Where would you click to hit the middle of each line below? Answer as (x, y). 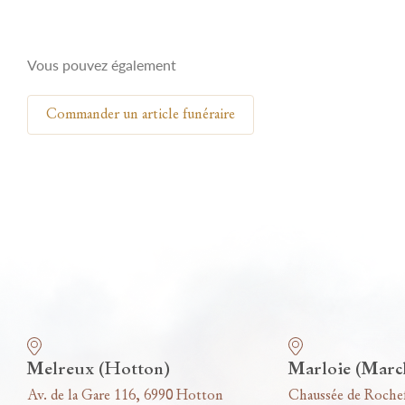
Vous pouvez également (102, 64)
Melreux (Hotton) (99, 369)
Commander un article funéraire (141, 114)
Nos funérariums (86, 327)
